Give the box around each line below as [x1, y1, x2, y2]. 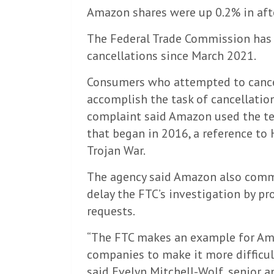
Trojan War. [87, 143, 146, 158]
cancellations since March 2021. [87, 48, 256, 64]
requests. [87, 203, 135, 219]
